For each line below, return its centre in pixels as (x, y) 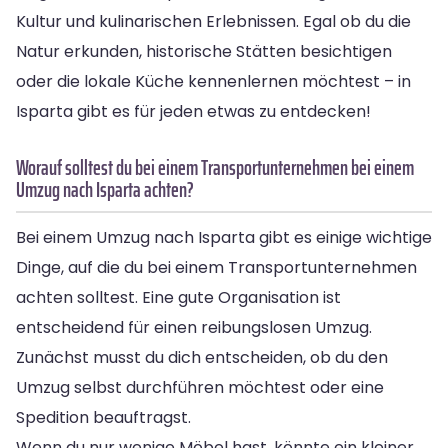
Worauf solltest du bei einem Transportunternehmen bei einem (215, 167)
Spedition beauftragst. (103, 417)
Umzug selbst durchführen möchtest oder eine (200, 387)
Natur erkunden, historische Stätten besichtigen (204, 51)
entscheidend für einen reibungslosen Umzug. (194, 327)
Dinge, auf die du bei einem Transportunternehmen (216, 267)
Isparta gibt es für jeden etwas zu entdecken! (193, 111)
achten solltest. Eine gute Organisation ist (178, 297)
